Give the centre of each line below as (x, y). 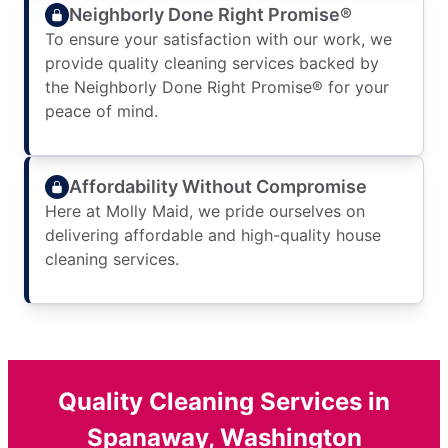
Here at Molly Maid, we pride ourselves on (205, 211)
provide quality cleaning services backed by (212, 63)
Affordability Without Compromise (218, 186)
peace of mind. (101, 111)
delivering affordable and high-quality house (213, 235)
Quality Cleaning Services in (224, 402)
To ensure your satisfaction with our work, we (218, 39)
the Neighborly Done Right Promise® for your (217, 87)
